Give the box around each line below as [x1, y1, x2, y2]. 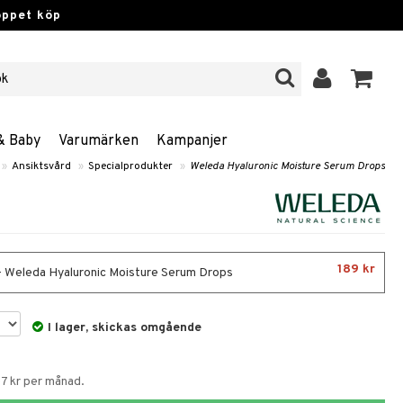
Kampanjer [157, 132, 228, 150]
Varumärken [58, 132, 139, 150]
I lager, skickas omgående [48, 320, 202, 336]
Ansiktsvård [12, 159, 71, 174]
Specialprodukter [88, 159, 173, 174]
